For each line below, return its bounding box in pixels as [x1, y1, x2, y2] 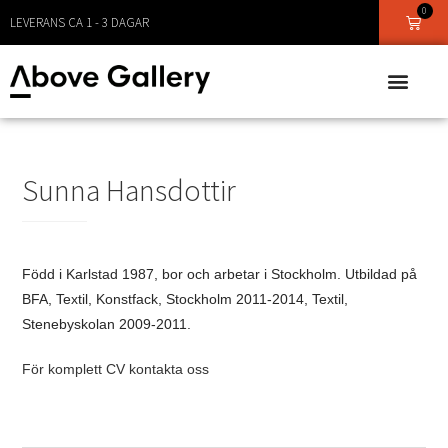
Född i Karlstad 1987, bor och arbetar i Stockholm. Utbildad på [22, 266, 418, 283]
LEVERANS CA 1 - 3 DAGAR [10, 14, 149, 31]
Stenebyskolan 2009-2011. [22, 316, 192, 333]
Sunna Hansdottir [22, 170, 237, 209]
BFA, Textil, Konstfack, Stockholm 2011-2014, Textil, [22, 291, 349, 308]
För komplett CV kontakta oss [22, 361, 210, 378]
